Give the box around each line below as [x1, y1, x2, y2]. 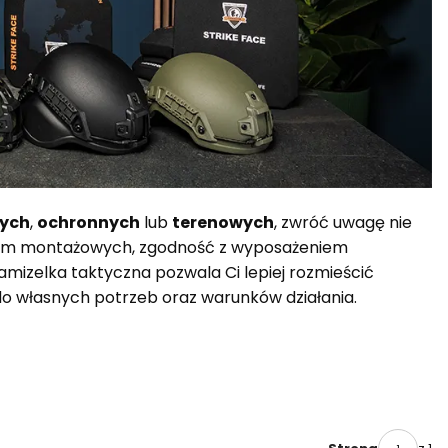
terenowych [172, 210, 274, 234]
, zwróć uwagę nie [274, 210, 412, 234]
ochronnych [37, 210, 140, 234]
